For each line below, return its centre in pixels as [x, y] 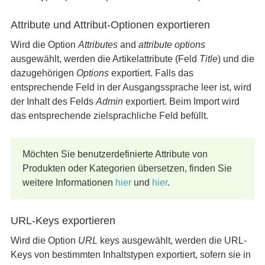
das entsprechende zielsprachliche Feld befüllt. [109, 116]
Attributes [98, 45]
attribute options [172, 45]
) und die [236, 59]
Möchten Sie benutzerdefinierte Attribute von [115, 154]
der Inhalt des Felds [53, 101]
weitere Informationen [69, 182]
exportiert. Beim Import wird [181, 101]
